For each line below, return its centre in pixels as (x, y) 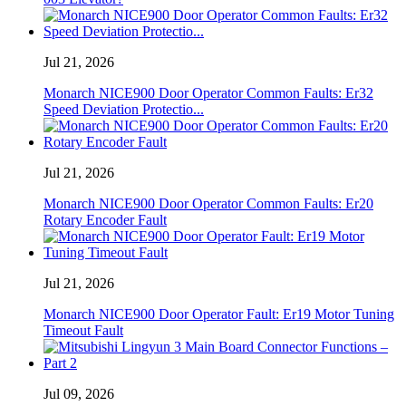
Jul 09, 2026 (79, 393)
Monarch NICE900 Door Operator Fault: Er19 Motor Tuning (219, 314)
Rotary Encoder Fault (105, 219)
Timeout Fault (83, 330)
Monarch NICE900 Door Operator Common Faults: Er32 (208, 92)
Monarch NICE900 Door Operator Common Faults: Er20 (208, 203)
